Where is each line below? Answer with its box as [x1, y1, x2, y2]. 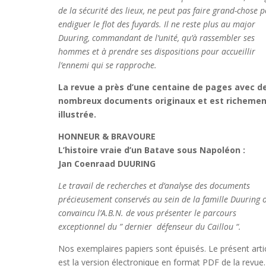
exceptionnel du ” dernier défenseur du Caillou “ [58, 221, 239, 232]
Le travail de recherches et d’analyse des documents [58, 180, 251, 191]
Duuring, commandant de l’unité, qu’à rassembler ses [58, 32, 255, 43]
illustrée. [58, 109, 97, 120]
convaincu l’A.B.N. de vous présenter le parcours [58, 207, 237, 218]
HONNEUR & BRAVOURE [58, 131, 156, 142]
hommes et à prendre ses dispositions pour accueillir [58, 46, 256, 57]
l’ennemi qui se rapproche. [58, 59, 157, 71]
